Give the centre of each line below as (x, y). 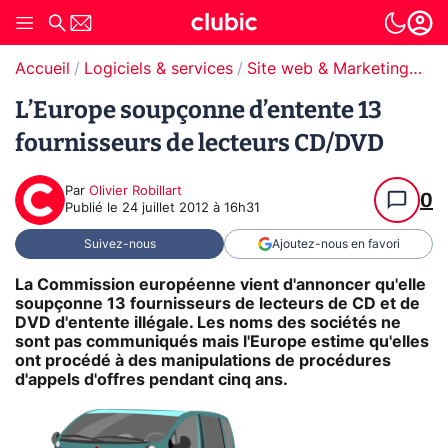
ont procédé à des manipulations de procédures (203, 360)
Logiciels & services (158, 69)
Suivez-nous (119, 244)
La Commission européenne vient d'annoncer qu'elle (220, 284)
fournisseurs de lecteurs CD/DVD (199, 143)
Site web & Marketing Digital (415, 69)
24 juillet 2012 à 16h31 (191, 208)
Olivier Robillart (135, 191)
